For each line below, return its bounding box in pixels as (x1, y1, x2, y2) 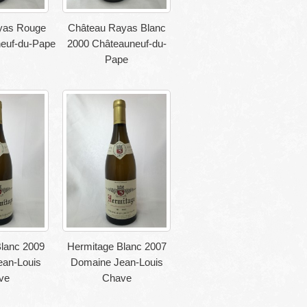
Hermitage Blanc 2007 (66, 240, 167, 252)
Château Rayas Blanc (67, 22, 166, 34)
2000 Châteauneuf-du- (66, 38, 167, 50)
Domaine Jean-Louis (70, 256, 163, 268)
